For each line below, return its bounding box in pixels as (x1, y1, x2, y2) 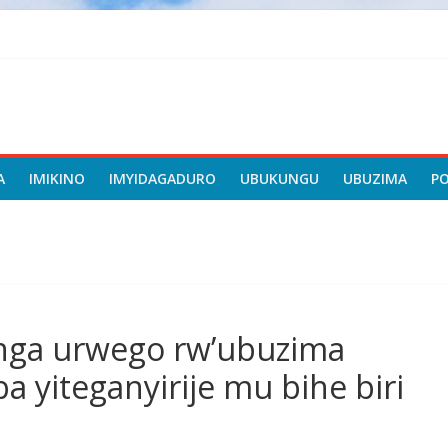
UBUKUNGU (240, 169, 319, 188)
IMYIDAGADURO (109, 169, 216, 188)
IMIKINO (29, 169, 85, 188)
